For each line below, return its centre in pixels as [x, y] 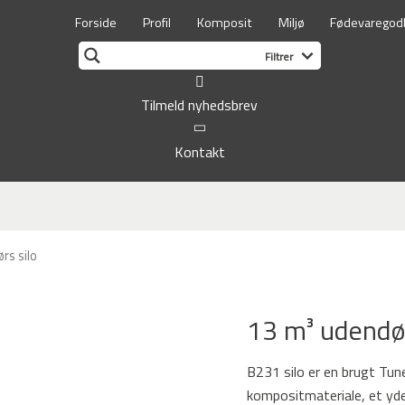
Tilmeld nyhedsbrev [200, 105]
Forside [96, 23]
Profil [156, 23]
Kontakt [199, 152]
